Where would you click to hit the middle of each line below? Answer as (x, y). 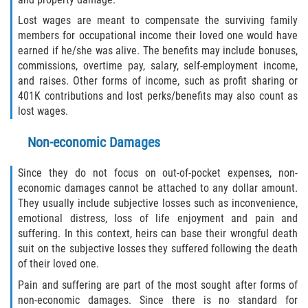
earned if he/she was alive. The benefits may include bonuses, (158, 51)
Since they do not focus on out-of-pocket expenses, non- (158, 173)
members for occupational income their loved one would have (158, 36)
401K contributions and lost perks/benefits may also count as (158, 96)
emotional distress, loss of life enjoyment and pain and (158, 219)
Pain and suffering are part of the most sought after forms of (158, 285)
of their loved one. (59, 264)
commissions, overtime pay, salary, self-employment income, (158, 66)
